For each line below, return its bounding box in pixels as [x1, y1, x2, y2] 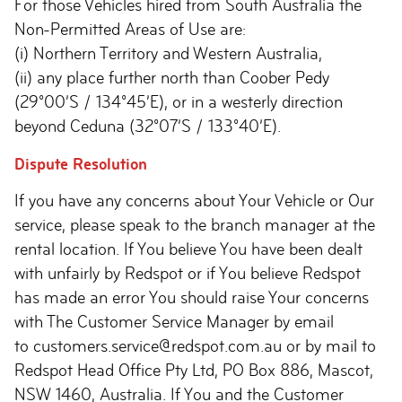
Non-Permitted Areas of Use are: [14, 20, 255, 39]
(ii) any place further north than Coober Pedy [14, 68, 329, 87]
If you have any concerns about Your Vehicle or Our [14, 191, 374, 210]
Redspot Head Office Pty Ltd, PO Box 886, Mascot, [14, 361, 373, 380]
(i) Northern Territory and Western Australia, [14, 44, 322, 63]
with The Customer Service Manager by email [14, 312, 334, 331]
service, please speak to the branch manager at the [14, 215, 375, 234]
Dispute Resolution [14, 155, 147, 173]
